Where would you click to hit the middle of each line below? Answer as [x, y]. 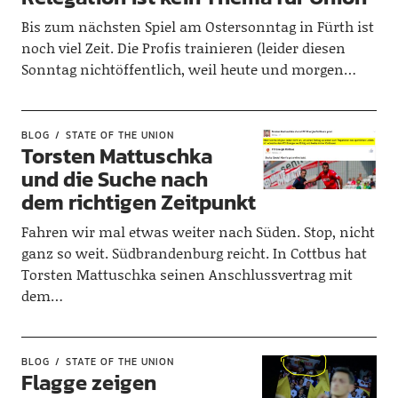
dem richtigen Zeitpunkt [138, 202]
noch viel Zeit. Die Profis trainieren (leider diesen [183, 48]
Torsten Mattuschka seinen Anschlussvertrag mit [187, 274]
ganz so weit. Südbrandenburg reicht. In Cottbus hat [194, 253]
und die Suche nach [114, 179]
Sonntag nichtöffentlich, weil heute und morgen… [188, 69]
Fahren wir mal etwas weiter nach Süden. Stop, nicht [198, 231]
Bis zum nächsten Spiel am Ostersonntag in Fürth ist [197, 26]
